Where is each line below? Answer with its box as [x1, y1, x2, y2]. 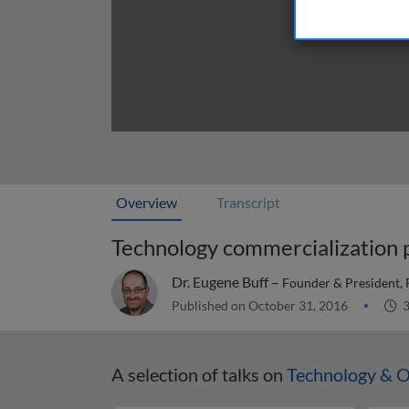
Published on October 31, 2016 [172, 298, 351, 313]
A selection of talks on [111, 363, 287, 385]
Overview [116, 194, 177, 211]
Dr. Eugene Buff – [172, 273, 282, 290]
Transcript [216, 194, 280, 211]
